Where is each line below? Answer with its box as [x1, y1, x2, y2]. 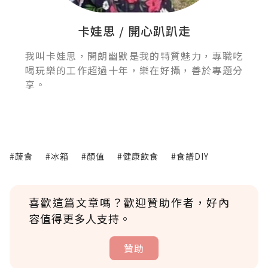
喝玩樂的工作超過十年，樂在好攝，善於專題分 [25, 62, 243, 77]
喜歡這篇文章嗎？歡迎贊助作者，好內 [29, 194, 230, 210]
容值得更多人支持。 [29, 210, 131, 226]
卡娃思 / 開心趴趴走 [77, 22, 191, 39]
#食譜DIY [171, 150, 209, 162]
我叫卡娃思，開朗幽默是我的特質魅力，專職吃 [25, 48, 243, 63]
